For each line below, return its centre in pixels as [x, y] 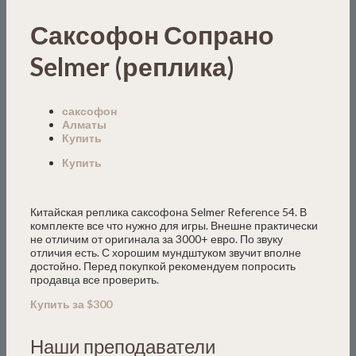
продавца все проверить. [95, 279]
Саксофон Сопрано [152, 35]
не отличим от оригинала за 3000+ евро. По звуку [157, 238]
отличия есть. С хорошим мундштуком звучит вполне [166, 252]
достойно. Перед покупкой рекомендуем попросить [163, 265]
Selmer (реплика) [132, 67]
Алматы [84, 124]
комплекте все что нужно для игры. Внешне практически [174, 225]
